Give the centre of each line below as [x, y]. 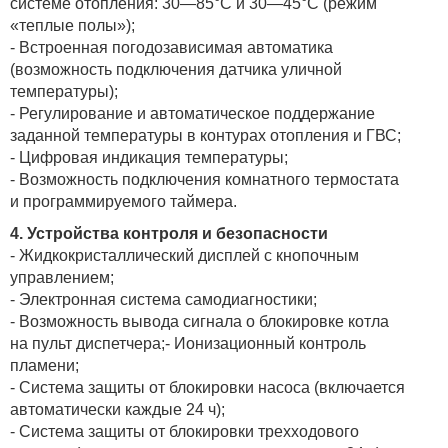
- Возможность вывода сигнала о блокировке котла [199, 321]
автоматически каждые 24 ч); [117, 409]
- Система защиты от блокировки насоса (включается [207, 387]
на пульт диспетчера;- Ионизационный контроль [188, 343]
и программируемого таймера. [123, 201]
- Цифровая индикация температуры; [149, 157]
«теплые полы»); [72, 25]
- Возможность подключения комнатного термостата [204, 179]
